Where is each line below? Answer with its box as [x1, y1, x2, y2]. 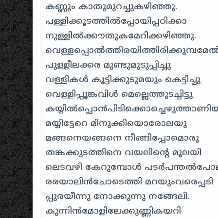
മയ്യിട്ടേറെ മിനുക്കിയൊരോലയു [45, 118, 187, 129]
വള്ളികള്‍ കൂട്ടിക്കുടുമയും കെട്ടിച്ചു [45, 74, 201, 86]
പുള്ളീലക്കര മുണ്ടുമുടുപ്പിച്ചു [45, 59, 171, 71]
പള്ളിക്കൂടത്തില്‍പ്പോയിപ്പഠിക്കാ [45, 16, 187, 27]
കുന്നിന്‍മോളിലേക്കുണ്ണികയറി [45, 205, 182, 217]
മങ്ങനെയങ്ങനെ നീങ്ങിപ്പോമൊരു [45, 132, 200, 144]
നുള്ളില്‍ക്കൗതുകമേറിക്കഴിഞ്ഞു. [45, 30, 197, 42]
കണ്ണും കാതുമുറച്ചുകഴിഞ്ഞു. [45, 1, 178, 13]
